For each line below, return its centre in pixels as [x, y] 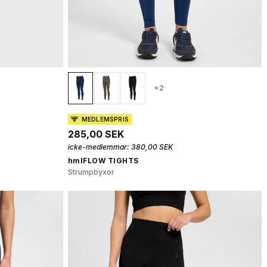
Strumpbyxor [91, 172]
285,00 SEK [96, 134]
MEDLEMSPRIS [105, 119]
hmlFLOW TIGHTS [103, 160]
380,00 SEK [152, 147]
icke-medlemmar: [98, 147]
